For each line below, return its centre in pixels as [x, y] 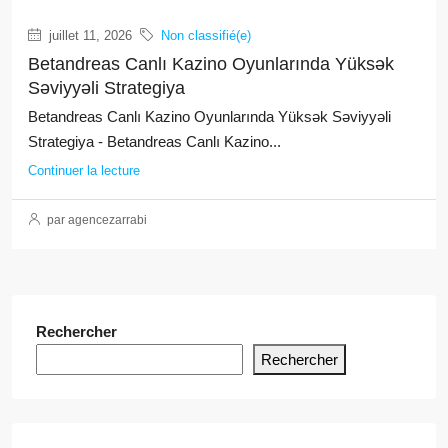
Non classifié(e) [206, 35]
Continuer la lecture [84, 170]
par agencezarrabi [95, 219]
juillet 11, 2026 [88, 35]
